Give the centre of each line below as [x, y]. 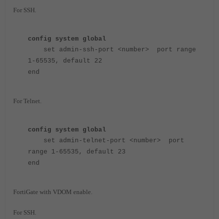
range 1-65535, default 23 [77, 152]
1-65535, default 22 [65, 61]
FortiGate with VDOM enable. [53, 192]
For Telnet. [27, 101]
